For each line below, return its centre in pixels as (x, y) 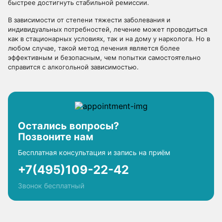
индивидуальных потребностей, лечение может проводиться (108, 29)
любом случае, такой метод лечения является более (94, 48)
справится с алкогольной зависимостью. (73, 67)
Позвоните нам (55, 137)
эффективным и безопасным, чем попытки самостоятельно (104, 57)
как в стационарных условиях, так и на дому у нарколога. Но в (109, 39)
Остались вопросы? (68, 126)
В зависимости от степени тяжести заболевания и (89, 20)
